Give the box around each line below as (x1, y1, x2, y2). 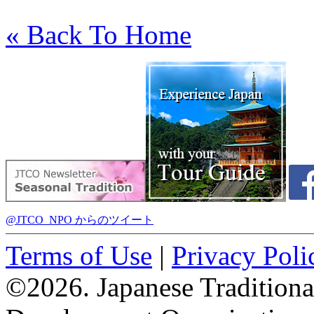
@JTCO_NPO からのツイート (6, 214, 153, 226)
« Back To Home (6, 20, 191, 50)
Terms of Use (6, 240, 152, 271)
